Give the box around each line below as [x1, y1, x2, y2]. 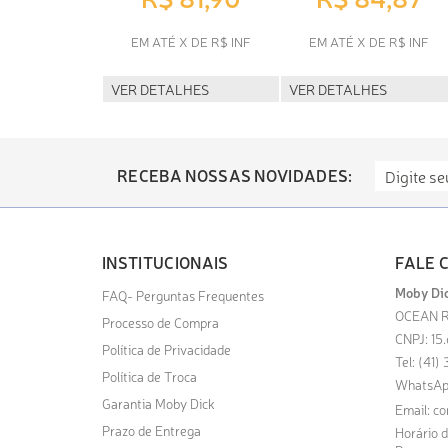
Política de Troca [102, 366, 197, 385]
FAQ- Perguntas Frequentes [102, 285, 264, 304]
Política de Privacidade [102, 339, 231, 358]
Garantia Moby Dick [102, 393, 215, 412]
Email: [394, 399, 433, 418]
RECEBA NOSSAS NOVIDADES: [117, 163, 353, 186]
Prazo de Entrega [102, 420, 201, 439]
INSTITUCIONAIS [102, 250, 229, 273]
